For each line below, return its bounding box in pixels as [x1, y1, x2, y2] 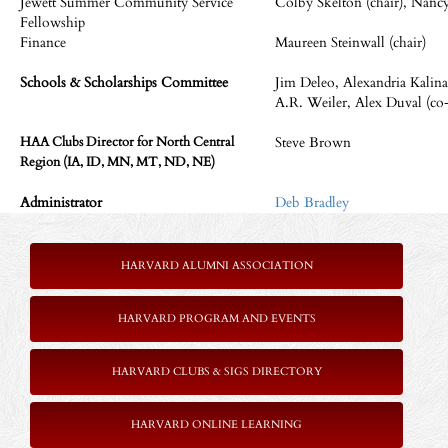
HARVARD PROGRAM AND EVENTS [117, 311, 316, 326]
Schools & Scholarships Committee [20, 73, 228, 92]
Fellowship [20, 13, 85, 32]
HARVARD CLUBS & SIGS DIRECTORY [111, 364, 322, 379]
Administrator [20, 193, 102, 212]
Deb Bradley [275, 193, 349, 212]
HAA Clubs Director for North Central [20, 134, 234, 151]
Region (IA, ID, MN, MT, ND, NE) [20, 154, 215, 171]
